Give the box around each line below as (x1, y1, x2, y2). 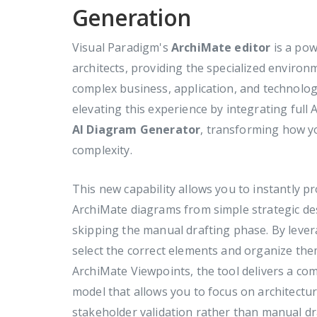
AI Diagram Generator (72, 122, 201, 137)
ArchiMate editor (171, 40, 271, 55)
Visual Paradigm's (72, 40, 171, 55)
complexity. (72, 142, 132, 158)
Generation (72, 2, 190, 33)
